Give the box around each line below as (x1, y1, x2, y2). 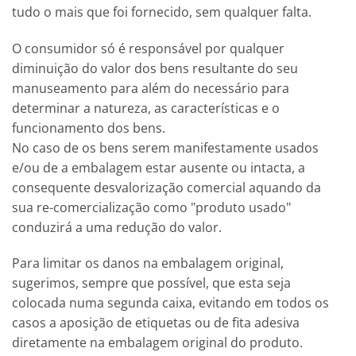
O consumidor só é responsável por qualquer (12, 39, 284, 57)
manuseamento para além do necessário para (12, 79, 289, 97)
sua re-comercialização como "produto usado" (12, 198, 291, 216)
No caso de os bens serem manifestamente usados (12, 138, 319, 157)
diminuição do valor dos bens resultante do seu (12, 59, 298, 77)
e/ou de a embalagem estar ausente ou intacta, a (12, 158, 305, 176)
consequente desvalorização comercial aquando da (12, 178, 321, 196)
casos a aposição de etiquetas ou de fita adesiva (12, 314, 300, 332)
